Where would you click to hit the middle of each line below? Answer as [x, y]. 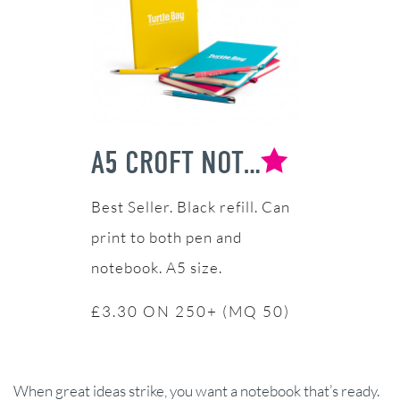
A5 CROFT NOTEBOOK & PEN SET [252, 162]
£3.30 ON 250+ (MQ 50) [190, 311]
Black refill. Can [233, 206]
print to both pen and [166, 237]
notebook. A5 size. [156, 267]
